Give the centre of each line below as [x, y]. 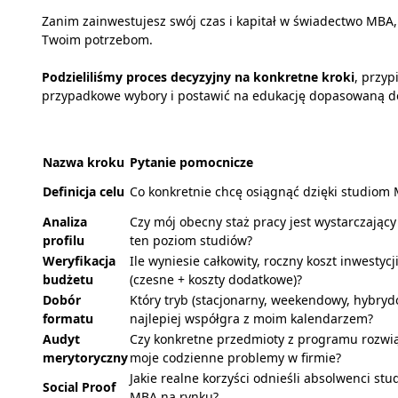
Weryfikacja [79, 261]
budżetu [68, 280]
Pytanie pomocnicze [191, 163]
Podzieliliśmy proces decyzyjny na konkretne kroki [198, 77]
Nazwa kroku [84, 163]
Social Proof [79, 387]
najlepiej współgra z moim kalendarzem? [251, 319]
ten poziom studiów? [191, 241]
